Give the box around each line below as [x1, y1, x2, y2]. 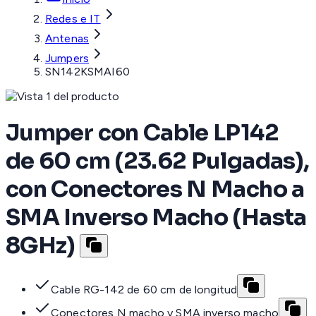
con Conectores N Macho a [6, 174, 305, 203]
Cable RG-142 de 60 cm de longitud [51, 283, 238, 297]
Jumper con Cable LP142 [6, 118, 279, 147]
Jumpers [45, 51, 90, 66]
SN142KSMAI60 [45, 65, 130, 79]
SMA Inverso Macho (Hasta [6, 202, 307, 231]
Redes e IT [45, 12, 101, 26]
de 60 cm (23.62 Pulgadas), [6, 146, 310, 175]
